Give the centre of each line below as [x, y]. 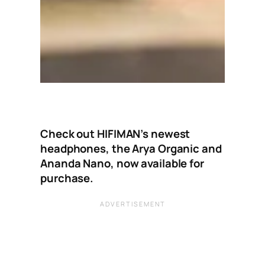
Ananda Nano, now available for [122, 164]
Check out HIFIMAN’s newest [115, 134]
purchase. [67, 178]
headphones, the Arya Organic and [131, 149]
